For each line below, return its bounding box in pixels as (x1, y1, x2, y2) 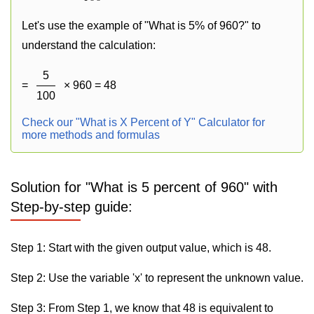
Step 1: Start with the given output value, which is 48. (11, 242, 271, 254)
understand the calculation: (22, 39, 156, 51)
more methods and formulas (22, 129, 160, 141)
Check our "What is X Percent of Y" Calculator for (22, 116, 265, 128)
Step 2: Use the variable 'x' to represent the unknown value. (11, 272, 303, 284)
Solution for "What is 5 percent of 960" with (11, 179, 278, 195)
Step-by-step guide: (11, 199, 132, 214)
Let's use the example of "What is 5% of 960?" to (22, 20, 261, 32)
